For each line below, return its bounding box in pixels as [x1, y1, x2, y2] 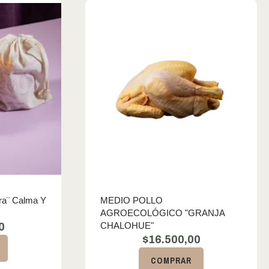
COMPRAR [151, 255, 192, 266]
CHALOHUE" [100, 220, 154, 231]
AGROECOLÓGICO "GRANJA [100, 208, 225, 218]
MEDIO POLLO [100, 195, 163, 205]
